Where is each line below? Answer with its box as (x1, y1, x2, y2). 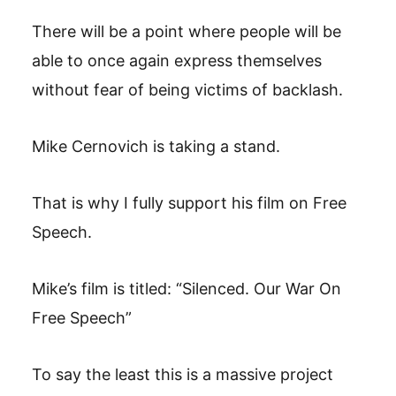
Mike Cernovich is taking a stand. (32, 137, 280, 156)
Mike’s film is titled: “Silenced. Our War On (32, 279, 341, 298)
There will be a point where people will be (32, 22, 341, 41)
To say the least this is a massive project (32, 365, 333, 384)
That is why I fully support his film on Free (32, 194, 346, 212)
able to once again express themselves (32, 51, 322, 70)
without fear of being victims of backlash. (32, 80, 343, 99)
